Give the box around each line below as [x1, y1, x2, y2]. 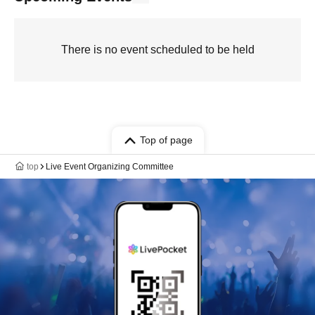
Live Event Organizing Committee [46, 162, 174, 172]
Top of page [139, 134, 193, 146]
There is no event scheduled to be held [60, 44, 255, 56]
